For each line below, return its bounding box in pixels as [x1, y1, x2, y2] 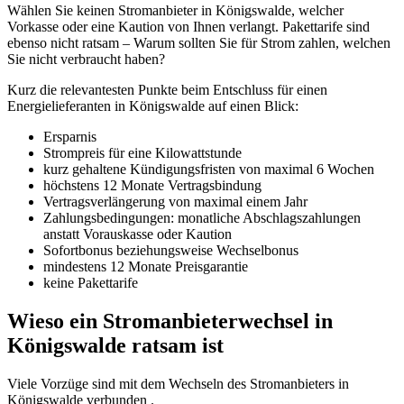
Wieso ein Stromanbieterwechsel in [7, 309, 333, 334]
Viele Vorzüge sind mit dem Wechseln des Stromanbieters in [7, 376, 349, 392]
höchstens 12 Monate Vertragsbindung [43, 178, 262, 194]
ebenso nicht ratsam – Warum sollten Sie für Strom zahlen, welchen [7, 35, 390, 51]
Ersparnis [43, 129, 96, 145]
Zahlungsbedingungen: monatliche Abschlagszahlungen [43, 210, 361, 226]
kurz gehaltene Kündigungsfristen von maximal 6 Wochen [43, 161, 374, 178]
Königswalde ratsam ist [7, 334, 224, 358]
